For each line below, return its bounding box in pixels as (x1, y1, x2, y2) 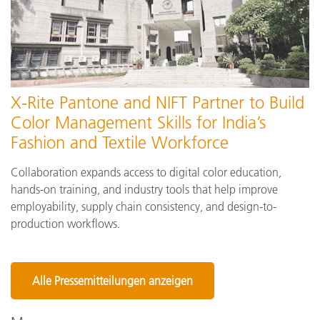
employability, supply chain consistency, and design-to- (11, 199, 276, 214)
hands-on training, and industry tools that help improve (11, 182, 278, 197)
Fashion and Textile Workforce (11, 132, 229, 154)
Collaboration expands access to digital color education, (11, 165, 281, 180)
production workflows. (11, 216, 120, 231)
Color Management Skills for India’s (11, 112, 266, 134)
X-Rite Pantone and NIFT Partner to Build (11, 92, 304, 114)
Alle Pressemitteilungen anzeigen (32, 273, 193, 288)
